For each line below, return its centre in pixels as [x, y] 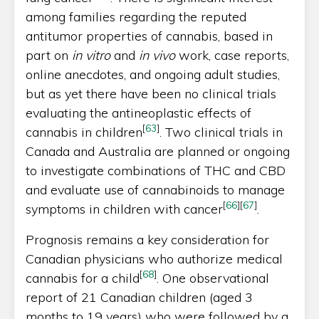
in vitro [93, 55]
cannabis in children [84, 132]
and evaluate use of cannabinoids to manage [155, 189]
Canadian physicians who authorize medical [154, 258]
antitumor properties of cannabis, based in [149, 36]
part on [49, 55]
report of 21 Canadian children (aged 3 [139, 297]
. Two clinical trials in [221, 132]
